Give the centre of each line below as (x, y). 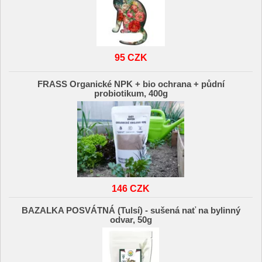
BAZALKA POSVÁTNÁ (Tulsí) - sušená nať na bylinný (131, 210)
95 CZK (131, 57)
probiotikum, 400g (131, 94)
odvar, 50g (131, 220)
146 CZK (131, 189)
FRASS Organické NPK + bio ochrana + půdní (131, 85)
